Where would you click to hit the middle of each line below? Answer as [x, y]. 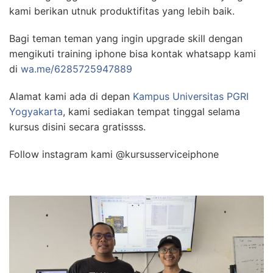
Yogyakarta [36, 111]
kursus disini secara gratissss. [77, 126]
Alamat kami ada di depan [71, 96]
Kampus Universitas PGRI [191, 96]
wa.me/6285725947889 [76, 69]
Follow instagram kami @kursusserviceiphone [114, 154]
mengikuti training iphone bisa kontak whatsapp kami [133, 53]
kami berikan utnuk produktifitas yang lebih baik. [122, 11]
